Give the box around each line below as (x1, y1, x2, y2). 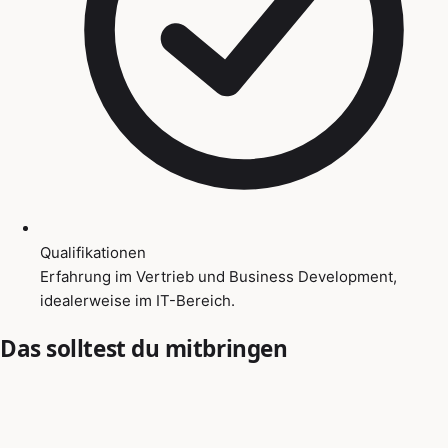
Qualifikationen (40, 242, 146, 262)
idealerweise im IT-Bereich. (40, 290, 235, 310)
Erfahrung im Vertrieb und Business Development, (40, 266, 397, 286)
